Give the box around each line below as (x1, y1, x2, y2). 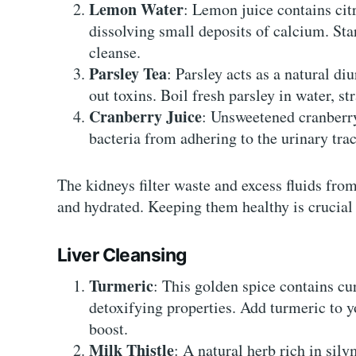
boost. (89, 318, 128, 340)
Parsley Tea (89, 61, 167, 85)
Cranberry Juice (89, 104, 202, 128)
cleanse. (89, 41, 141, 63)
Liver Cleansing (57, 243, 187, 266)
